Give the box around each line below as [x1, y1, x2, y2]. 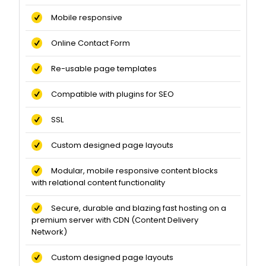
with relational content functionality [31, 177, 165, 189]
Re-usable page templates [42, 63, 157, 75]
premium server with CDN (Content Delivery [31, 214, 198, 226]
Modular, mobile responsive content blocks [42, 165, 218, 177]
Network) [31, 226, 67, 238]
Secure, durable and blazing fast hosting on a [42, 202, 227, 214]
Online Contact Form [42, 37, 131, 49]
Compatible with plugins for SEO [42, 88, 175, 100]
